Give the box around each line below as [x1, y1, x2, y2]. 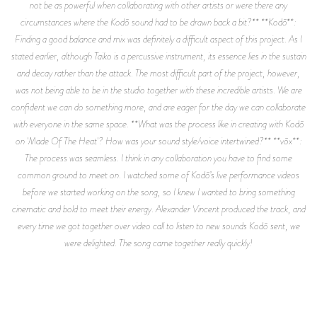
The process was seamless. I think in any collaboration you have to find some [25, 150, 292, 165]
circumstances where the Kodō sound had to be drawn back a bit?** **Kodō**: [21, 14, 296, 29]
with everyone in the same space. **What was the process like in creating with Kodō [13, 116, 304, 131]
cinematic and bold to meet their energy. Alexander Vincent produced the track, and [11, 201, 306, 216]
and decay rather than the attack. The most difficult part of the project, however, [17, 65, 300, 80]
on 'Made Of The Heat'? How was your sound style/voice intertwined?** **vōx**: [15, 133, 302, 148]
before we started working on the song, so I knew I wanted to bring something [22, 184, 295, 199]
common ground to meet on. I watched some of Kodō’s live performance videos [18, 167, 299, 182]
